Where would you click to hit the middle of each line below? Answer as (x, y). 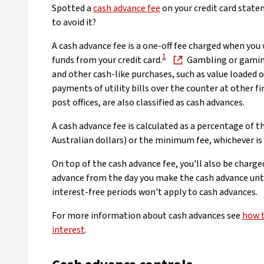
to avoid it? (74, 22)
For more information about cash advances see (147, 216)
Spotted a (72, 8)
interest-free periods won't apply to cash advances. (155, 192)
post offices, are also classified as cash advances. (148, 103)
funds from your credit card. (107, 60)
